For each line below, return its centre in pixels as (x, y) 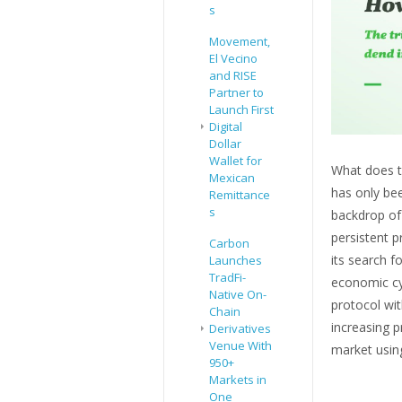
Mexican (232, 178)
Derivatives (240, 329)
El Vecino (233, 59)
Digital (226, 127)
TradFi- (227, 278)
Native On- (238, 295)
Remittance (240, 195)
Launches (236, 261)
